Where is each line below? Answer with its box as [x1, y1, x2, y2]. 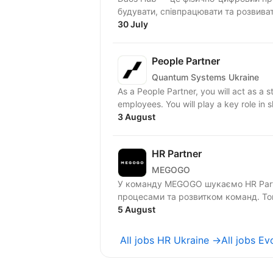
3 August [118, 112, 155, 122]
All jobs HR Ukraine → [120, 234, 221, 247]
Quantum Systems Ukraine [152, 71, 259, 82]
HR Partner [152, 147, 202, 160]
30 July [118, 19, 148, 30]
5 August [118, 204, 155, 215]
